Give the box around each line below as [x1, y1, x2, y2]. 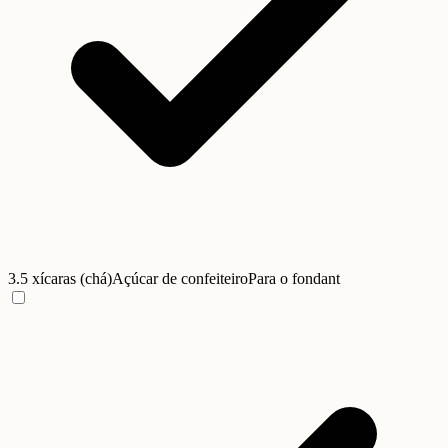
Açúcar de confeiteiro [112, 270, 248, 288]
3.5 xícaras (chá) [8, 270, 112, 288]
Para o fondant [248, 270, 340, 288]
